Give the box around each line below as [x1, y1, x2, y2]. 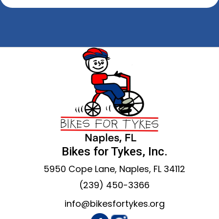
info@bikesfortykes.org [64, 197, 165, 210]
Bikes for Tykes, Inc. [61, 145, 168, 159]
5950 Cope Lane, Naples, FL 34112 [44, 163, 185, 175]
